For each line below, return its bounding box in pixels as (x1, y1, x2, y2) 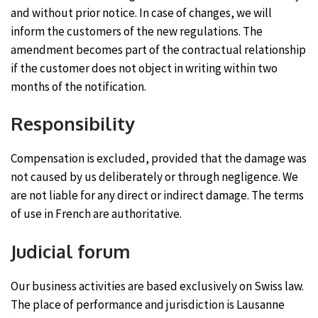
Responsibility (11, 112, 135, 135)
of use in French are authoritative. (11, 206, 182, 221)
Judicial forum (11, 239, 130, 263)
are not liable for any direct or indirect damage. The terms (11, 187, 304, 203)
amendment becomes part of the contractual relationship (11, 41, 306, 57)
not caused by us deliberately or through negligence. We (11, 169, 298, 185)
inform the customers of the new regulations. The (11, 23, 263, 39)
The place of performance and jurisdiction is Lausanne (11, 296, 285, 312)
